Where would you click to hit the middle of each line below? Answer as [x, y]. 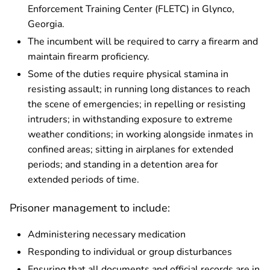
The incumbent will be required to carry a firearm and [143, 42]
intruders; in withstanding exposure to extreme [130, 120]
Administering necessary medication [107, 235]
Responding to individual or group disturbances [130, 252]
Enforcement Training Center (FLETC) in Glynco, [131, 9]
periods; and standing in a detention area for [123, 165]
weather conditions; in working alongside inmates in [140, 135]
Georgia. [46, 24]
